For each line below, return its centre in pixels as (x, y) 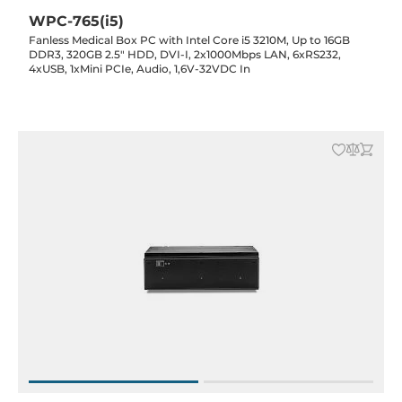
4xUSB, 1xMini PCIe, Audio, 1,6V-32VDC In (140, 69)
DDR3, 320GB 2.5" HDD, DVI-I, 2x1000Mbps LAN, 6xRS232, (185, 54)
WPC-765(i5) (76, 21)
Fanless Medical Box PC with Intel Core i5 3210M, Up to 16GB (189, 40)
